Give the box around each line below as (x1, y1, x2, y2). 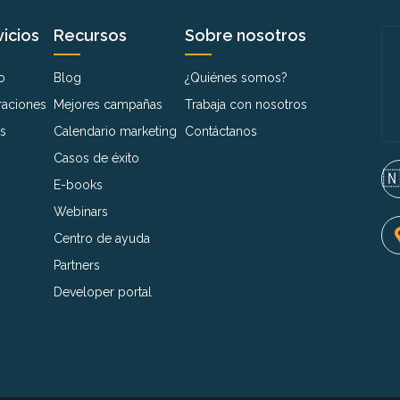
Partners (54, 257, 101, 272)
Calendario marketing (54, 123, 178, 138)
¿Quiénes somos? (185, 70, 287, 85)
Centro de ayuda (54, 230, 151, 246)
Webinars (54, 204, 109, 219)
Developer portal (54, 284, 153, 299)
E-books (54, 177, 104, 192)
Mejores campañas (54, 96, 163, 112)
